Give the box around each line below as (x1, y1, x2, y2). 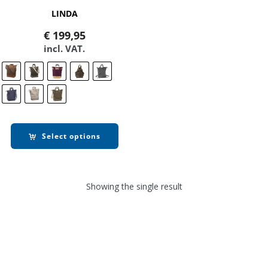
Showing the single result (86, 180, 182, 192)
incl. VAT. (44, 42, 86, 55)
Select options (41, 131, 100, 142)
